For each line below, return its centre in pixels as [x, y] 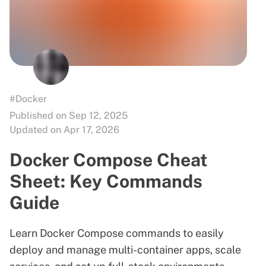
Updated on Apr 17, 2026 [64, 129]
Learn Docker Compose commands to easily [117, 233]
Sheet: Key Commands [106, 181]
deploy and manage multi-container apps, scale [125, 249]
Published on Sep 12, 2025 [69, 115]
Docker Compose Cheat [109, 159]
